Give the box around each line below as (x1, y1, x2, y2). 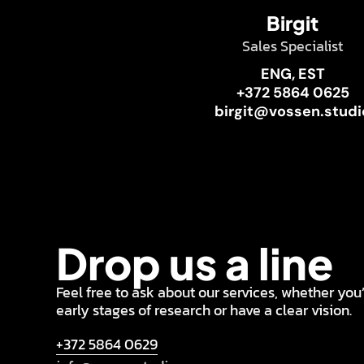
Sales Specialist (242, 35, 344, 57)
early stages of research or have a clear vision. (55, 299, 352, 321)
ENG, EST (260, 64, 325, 84)
